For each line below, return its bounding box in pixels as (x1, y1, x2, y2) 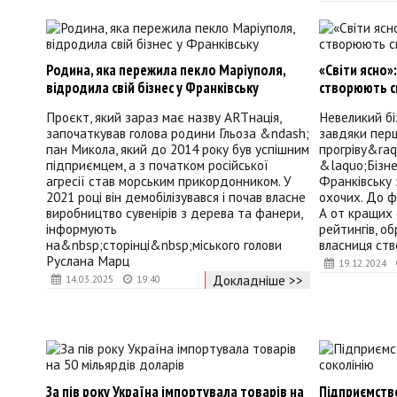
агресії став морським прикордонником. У (46, 172, 292, 191)
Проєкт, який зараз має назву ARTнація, (46, 108, 281, 127)
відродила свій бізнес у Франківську (46, 78, 259, 98)
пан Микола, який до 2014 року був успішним (46, 140, 309, 159)
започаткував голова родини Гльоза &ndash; (46, 124, 309, 143)
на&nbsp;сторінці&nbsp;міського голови (46, 236, 282, 254)
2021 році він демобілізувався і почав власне (46, 188, 306, 206)
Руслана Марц (46, 252, 129, 270)
